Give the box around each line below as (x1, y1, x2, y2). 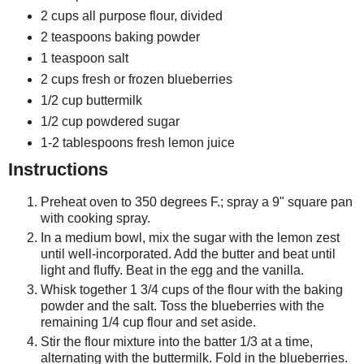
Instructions (8, 159, 108, 180)
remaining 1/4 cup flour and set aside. (41, 314, 256, 329)
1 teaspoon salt (40, 51, 128, 66)
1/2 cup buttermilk (40, 93, 142, 108)
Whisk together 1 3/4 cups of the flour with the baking (41, 282, 343, 297)
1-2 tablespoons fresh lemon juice (40, 136, 235, 150)
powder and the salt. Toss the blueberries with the (41, 298, 324, 313)
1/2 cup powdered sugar (40, 115, 180, 129)
